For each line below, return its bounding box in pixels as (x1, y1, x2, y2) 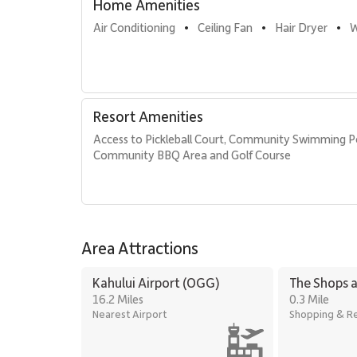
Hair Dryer (275, 19, 328, 35)
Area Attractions (81, 237, 198, 258)
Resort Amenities (93, 106, 203, 126)
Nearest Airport (92, 307, 167, 320)
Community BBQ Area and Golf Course (93, 147, 291, 163)
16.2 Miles (92, 291, 143, 307)
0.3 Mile (288, 291, 329, 307)
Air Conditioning (93, 19, 175, 35)
